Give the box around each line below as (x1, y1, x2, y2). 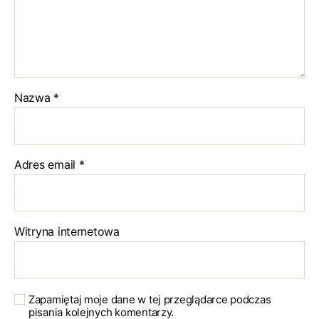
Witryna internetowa (14, 224, 120, 239)
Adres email (14, 157, 79, 172)
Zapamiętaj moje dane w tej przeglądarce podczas (28, 293, 271, 306)
